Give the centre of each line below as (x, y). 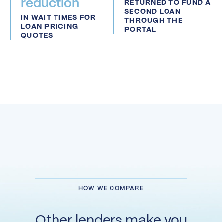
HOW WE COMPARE (111, 188)
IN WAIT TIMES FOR (58, 17)
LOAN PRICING (50, 26)
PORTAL (140, 29)
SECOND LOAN (153, 11)
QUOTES (37, 35)
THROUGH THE (154, 20)
